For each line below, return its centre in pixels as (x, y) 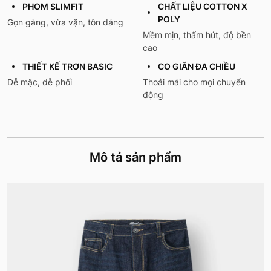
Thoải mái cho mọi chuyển (194, 82)
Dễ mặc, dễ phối (40, 82)
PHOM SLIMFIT (53, 7)
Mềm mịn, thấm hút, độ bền (197, 35)
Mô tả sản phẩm (135, 158)
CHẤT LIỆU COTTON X (203, 7)
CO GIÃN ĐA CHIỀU (197, 67)
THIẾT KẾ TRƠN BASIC (67, 67)
